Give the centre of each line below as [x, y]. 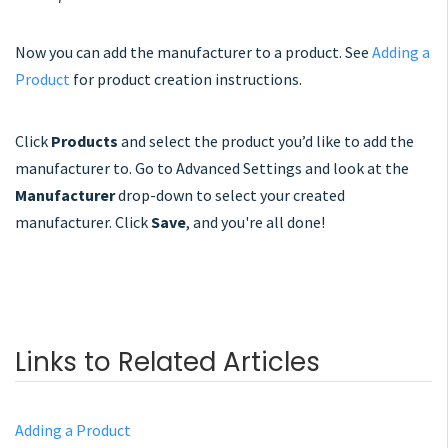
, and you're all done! [255, 221]
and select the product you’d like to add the [266, 140]
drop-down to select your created [230, 194]
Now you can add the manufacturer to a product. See [193, 51]
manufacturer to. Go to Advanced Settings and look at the [212, 167]
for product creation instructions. [186, 78]
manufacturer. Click [83, 221]
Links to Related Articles [167, 361]
